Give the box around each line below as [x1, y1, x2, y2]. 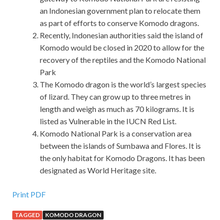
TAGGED [15, 211, 40, 219]
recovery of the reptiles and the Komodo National [40, 55, 206, 65]
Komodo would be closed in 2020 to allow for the [40, 43, 204, 53]
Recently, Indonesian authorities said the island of [40, 30, 203, 40]
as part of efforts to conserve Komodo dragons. [40, 18, 199, 28]
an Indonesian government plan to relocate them [40, 6, 200, 16]
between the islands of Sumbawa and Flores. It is [40, 141, 201, 151]
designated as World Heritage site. [40, 165, 156, 175]
